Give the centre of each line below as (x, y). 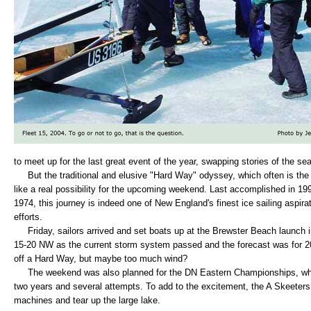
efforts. (28, 217)
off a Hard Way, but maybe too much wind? (101, 259)
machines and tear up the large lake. (87, 300)
